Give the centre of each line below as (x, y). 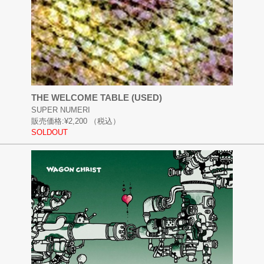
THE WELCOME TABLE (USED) (96, 97)
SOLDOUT (49, 132)
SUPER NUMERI (60, 110)
